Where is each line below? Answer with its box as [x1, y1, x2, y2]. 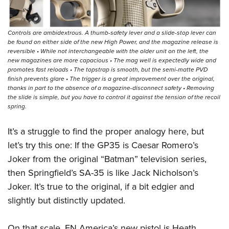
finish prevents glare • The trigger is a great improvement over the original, [8, 74, 215, 84]
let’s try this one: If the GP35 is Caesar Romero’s [8, 139, 198, 152]
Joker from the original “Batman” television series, [8, 152, 207, 166]
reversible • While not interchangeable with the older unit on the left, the [8, 47, 209, 56]
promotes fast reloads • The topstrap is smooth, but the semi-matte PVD [8, 65, 208, 75]
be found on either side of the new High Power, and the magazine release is [8, 37, 218, 47]
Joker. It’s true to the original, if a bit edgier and [8, 180, 194, 194]
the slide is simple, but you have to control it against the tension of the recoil [8, 93, 220, 102]
